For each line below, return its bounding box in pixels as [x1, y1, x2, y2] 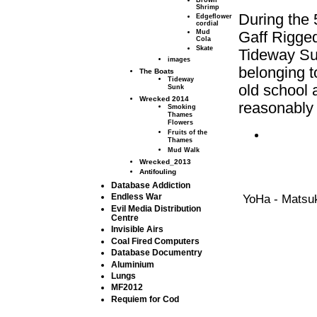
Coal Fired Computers [111, 236, 200, 246]
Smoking [168, 103, 197, 111]
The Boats [139, 67, 175, 76]
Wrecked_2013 [139, 157, 192, 166]
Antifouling [139, 167, 177, 175]
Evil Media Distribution [111, 203, 202, 213]
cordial [196, 19, 219, 27]
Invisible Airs [111, 224, 164, 234]
